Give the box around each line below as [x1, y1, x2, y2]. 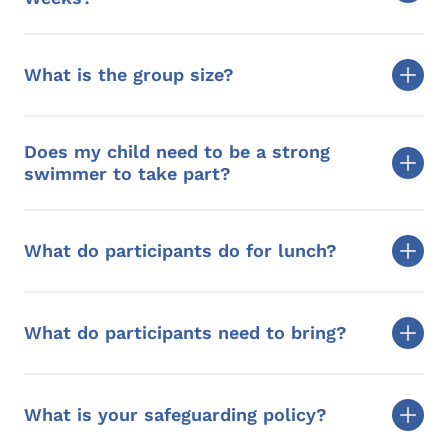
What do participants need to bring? [24, 322, 347, 344]
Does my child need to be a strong [24, 141, 330, 163]
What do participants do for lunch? [24, 240, 337, 262]
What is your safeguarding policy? [24, 404, 327, 426]
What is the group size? [24, 64, 234, 86]
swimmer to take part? [24, 163, 231, 185]
